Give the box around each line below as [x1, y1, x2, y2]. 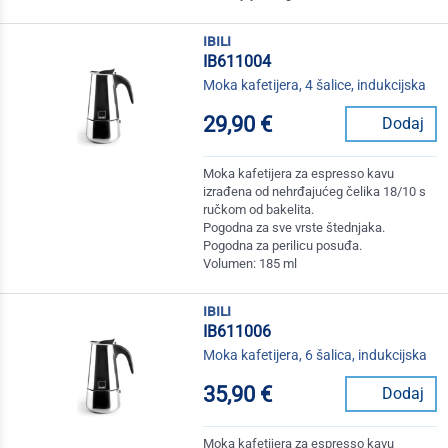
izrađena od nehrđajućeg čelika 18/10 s [203, 184, 427, 200]
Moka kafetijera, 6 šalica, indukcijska [203, 347, 428, 364]
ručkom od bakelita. [203, 202, 315, 218]
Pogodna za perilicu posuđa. [203, 238, 363, 254]
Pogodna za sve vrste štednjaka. [203, 220, 386, 236]
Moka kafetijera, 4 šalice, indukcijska [203, 77, 427, 94]
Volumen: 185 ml [203, 256, 298, 272]
